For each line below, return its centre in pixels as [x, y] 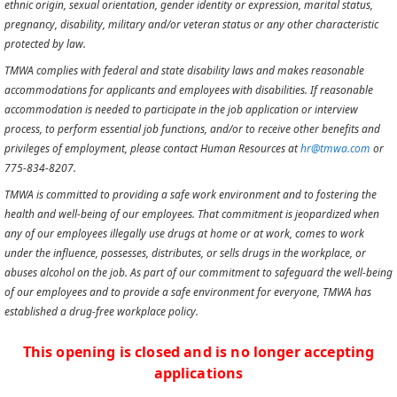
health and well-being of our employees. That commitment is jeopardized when [192, 214]
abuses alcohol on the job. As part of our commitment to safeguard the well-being [198, 272]
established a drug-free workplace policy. [101, 311]
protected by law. [45, 44]
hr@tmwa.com [335, 148]
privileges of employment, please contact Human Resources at [152, 148]
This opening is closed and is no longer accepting [198, 352]
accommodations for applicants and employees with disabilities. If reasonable [189, 90]
